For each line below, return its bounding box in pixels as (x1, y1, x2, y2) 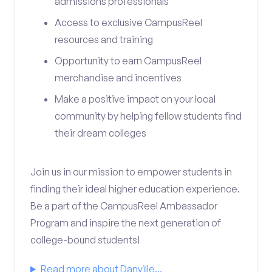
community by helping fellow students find (55, 110, 242, 122)
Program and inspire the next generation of (30, 217, 221, 229)
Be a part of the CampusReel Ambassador (30, 200, 217, 212)
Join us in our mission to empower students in (30, 166, 232, 178)
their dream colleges (55, 127, 146, 139)
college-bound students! (30, 234, 140, 246)
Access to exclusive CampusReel (55, 16, 202, 29)
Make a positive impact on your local (55, 93, 216, 105)
